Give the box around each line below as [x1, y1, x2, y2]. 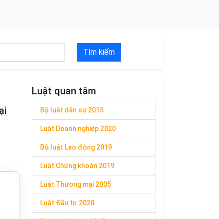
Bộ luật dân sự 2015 [40, 106, 104, 114]
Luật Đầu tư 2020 [40, 199, 94, 207]
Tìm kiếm [83, 47, 115, 57]
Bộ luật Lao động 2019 [40, 143, 112, 151]
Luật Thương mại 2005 [40, 180, 111, 188]
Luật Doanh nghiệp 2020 [40, 125, 116, 132]
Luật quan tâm [32, 85, 96, 97]
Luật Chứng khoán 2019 [40, 162, 114, 170]
